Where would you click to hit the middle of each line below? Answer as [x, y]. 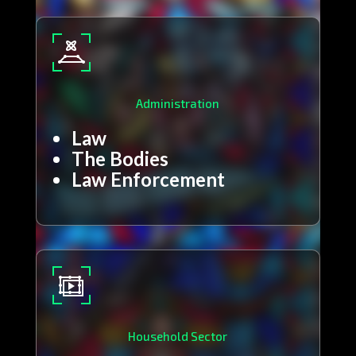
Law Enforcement [148, 180]
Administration [178, 104]
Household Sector [178, 337]
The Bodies [120, 159]
